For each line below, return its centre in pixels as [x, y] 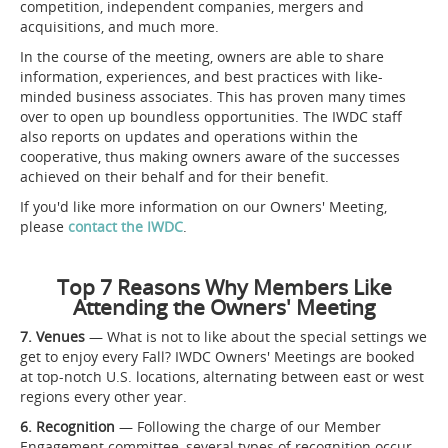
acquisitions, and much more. [119, 27]
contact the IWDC [125, 227]
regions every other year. [103, 397]
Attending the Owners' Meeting [224, 307]
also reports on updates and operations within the [189, 137]
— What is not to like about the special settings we [256, 337]
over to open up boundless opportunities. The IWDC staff [211, 117]
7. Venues [52, 337]
